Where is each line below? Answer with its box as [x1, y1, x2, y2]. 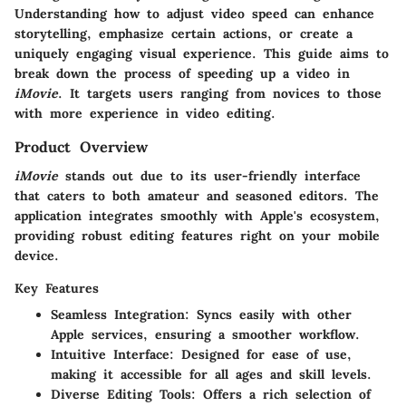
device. [14, 246, 59, 264]
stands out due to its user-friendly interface [58, 167, 361, 184]
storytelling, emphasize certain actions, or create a [14, 24, 353, 42]
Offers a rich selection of [196, 385, 371, 402]
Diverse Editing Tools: [51, 385, 196, 402]
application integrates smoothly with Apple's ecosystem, [14, 207, 380, 224]
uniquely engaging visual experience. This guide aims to [14, 44, 389, 62]
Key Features [14, 279, 99, 296]
